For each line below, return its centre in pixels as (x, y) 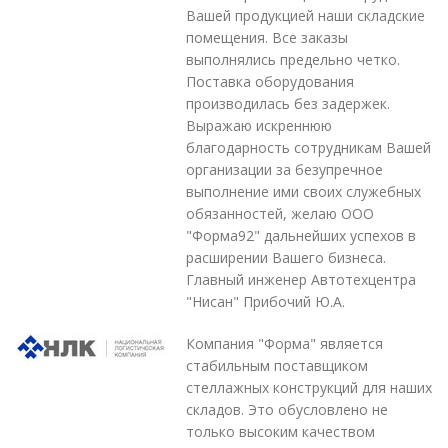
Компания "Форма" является (284, 343)
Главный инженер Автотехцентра (301, 279)
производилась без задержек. (288, 103)
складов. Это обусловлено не (287, 409)
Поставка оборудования (270, 81)
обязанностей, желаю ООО (280, 213)
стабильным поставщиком (277, 365)
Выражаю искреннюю (259, 125)
